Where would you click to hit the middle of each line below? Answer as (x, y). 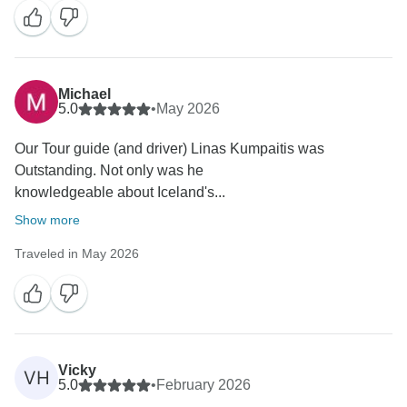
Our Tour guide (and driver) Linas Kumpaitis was (169, 149)
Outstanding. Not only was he (109, 171)
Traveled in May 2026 (77, 254)
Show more (47, 220)
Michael (84, 94)
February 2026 (203, 385)
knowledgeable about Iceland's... (120, 193)
